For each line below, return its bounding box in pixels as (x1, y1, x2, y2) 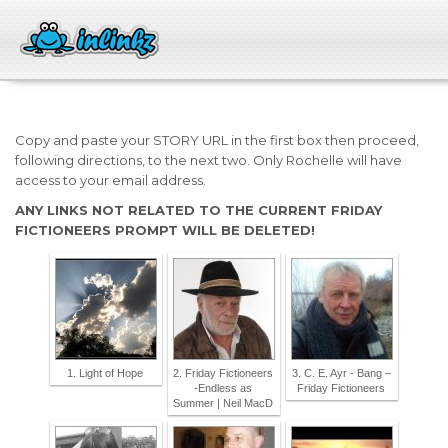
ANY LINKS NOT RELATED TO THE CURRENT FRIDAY (15, 202, 382, 218)
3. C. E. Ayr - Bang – (291, 367, 391, 379)
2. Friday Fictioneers (173, 367, 273, 379)
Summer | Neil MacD (173, 397, 273, 409)
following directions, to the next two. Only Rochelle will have (15, 152, 402, 168)
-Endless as (194, 382, 252, 394)
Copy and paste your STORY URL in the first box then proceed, (15, 132, 419, 148)
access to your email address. (15, 172, 209, 188)
